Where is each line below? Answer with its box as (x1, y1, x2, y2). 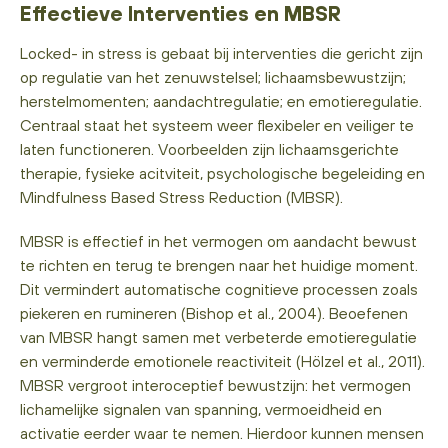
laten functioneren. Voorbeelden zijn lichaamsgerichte (20, 139, 399, 158)
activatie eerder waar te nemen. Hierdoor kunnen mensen (20, 423, 424, 442)
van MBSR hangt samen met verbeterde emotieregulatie (20, 327, 417, 346)
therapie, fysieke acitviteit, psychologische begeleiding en (20, 163, 425, 182)
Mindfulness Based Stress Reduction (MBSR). (20, 187, 347, 206)
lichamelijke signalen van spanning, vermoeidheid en (20, 399, 382, 418)
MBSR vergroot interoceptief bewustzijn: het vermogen (20, 375, 411, 394)
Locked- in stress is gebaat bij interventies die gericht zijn (20, 43, 423, 62)
